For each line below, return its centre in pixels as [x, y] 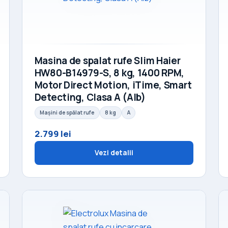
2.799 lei [53, 134]
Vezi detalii [114, 153]
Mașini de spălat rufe [67, 113]
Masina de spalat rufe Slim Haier [107, 61]
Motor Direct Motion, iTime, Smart [113, 85]
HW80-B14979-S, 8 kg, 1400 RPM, [109, 73]
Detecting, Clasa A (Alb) [90, 97]
